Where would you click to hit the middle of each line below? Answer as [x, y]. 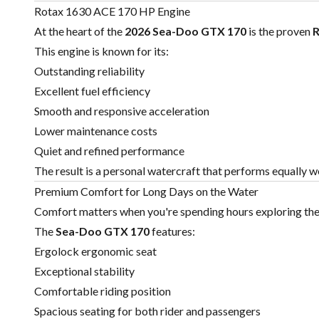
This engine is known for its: [101, 51]
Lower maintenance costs [96, 131]
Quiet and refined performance [109, 151]
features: [172, 231]
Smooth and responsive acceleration [122, 111]
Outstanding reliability [89, 71]
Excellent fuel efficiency [92, 91]
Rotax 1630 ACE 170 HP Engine [112, 11]
